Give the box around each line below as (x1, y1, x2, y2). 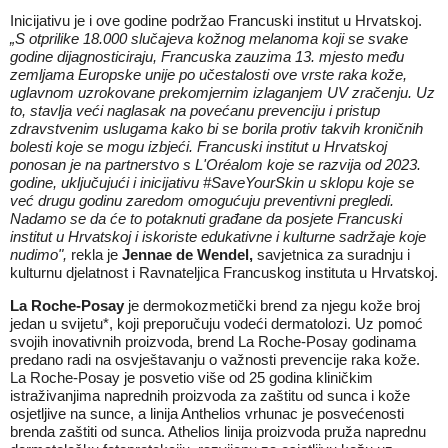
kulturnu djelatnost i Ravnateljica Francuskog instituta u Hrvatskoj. (10, 264, 438, 281)
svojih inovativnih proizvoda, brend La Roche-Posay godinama (10, 333, 416, 350)
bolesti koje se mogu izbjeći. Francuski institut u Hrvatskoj (10, 138, 387, 155)
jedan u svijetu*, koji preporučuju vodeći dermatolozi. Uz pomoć (10, 315, 423, 332)
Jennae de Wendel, (122, 246, 257, 263)
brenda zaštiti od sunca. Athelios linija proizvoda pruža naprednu (10, 423, 426, 440)
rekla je (67, 246, 122, 263)
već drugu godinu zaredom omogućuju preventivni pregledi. (10, 192, 394, 209)
